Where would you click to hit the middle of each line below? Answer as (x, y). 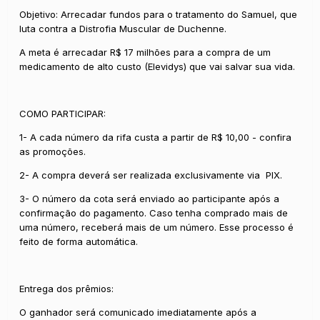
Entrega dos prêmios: (68, 288)
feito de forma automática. (79, 241)
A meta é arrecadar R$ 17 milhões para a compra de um (145, 52)
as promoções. (53, 151)
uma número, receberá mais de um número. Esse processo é (157, 227)
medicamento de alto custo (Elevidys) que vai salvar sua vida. (157, 66)
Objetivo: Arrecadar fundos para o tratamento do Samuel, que (159, 14)
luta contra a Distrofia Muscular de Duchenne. (123, 28)
